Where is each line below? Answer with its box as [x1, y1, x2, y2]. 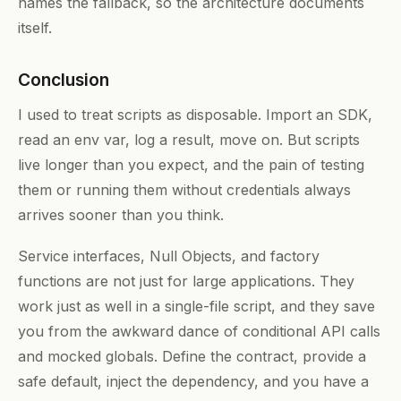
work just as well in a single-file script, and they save [18, 296, 375, 315]
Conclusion [18, 68, 109, 90]
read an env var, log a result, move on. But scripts [18, 130, 360, 149]
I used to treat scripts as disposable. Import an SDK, [18, 105, 372, 124]
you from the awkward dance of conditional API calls [18, 321, 380, 340]
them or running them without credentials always [18, 180, 351, 199]
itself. [18, 18, 52, 37]
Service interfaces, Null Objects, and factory [18, 246, 320, 265]
